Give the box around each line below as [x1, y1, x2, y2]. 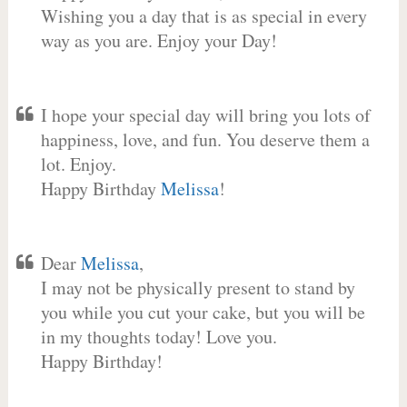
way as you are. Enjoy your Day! [40, 28, 277, 53]
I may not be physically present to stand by [40, 275, 355, 300]
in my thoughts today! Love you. [40, 324, 277, 349]
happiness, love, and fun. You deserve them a [40, 127, 370, 152]
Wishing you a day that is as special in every [40, 4, 367, 28]
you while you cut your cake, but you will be [40, 300, 365, 324]
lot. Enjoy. [40, 152, 116, 176]
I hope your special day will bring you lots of [40, 103, 371, 127]
